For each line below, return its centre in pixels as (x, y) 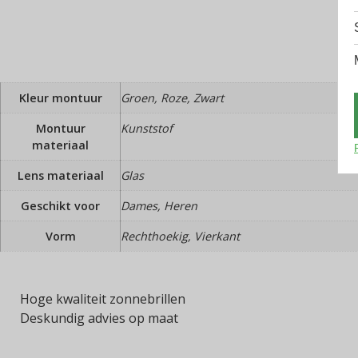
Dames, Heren (159, 205)
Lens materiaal (60, 175)
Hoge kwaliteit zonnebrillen (103, 298)
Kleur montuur (60, 97)
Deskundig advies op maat (99, 318)
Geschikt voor (60, 205)
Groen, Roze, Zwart (172, 97)
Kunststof (147, 128)
